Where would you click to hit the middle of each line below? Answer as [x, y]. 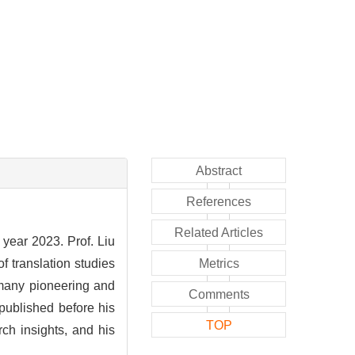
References [219, 201]
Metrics [219, 263]
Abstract [219, 170]
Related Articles [219, 232]
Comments [219, 294]
